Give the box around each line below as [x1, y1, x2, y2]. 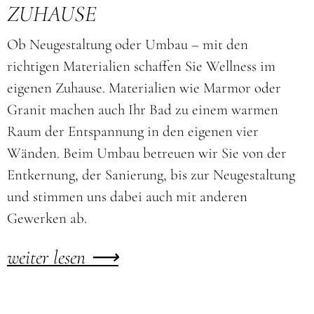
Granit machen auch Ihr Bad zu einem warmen [6, 100, 278, 118]
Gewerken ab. [6, 209, 87, 227]
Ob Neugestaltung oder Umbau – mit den [6, 35, 248, 53]
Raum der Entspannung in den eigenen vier [6, 122, 259, 140]
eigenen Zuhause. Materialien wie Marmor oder [6, 78, 281, 97]
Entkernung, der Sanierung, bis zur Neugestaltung [6, 165, 295, 184]
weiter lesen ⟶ [6, 245, 118, 269]
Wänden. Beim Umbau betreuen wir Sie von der [6, 144, 287, 162]
